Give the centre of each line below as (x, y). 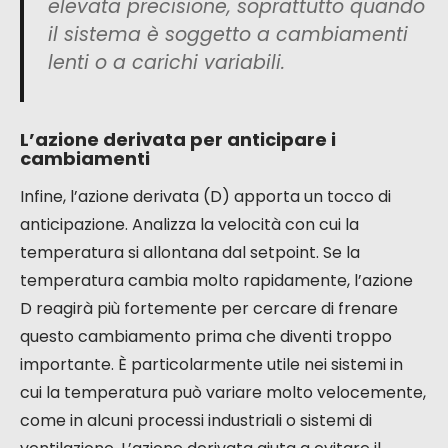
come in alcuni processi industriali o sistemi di (196, 421)
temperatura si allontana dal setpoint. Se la (190, 253)
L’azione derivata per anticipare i (178, 140)
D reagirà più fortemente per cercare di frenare (209, 309)
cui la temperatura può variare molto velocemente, (223, 393)
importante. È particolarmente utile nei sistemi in (211, 365)
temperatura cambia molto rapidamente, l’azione (216, 281)
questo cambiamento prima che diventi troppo (206, 337)
